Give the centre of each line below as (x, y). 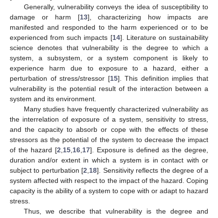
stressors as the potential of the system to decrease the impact (109, 139)
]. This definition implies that (163, 78)
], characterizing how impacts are (148, 17)
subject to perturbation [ (47, 170)
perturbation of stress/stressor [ (60, 78)
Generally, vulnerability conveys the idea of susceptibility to (116, 7)
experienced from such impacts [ (61, 37)
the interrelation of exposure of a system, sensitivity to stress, (109, 119)
